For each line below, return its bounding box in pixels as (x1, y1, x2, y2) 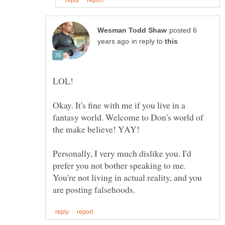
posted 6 (169, 27, 197, 35)
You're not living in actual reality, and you (53, 171, 202, 184)
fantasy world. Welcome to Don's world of (53, 111, 203, 124)
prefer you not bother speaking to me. (53, 159, 186, 172)
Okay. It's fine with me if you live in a (53, 99, 185, 111)
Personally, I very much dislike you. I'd (53, 147, 191, 160)
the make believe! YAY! (53, 123, 140, 136)
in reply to (132, 38, 165, 46)
